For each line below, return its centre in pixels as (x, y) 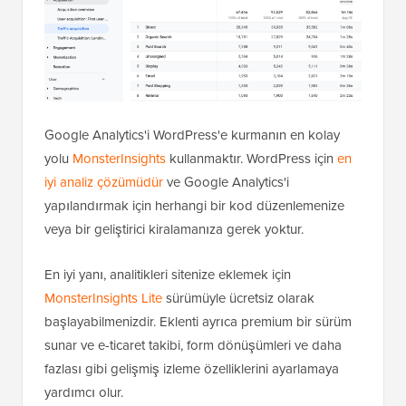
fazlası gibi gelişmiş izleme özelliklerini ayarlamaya (192, 368)
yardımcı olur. (84, 391)
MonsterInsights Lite (103, 297)
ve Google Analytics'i (226, 181)
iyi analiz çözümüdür (104, 181)
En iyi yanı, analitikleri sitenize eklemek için (168, 274)
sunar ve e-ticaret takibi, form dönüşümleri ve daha (193, 344)
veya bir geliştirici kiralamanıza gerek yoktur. (174, 228)
